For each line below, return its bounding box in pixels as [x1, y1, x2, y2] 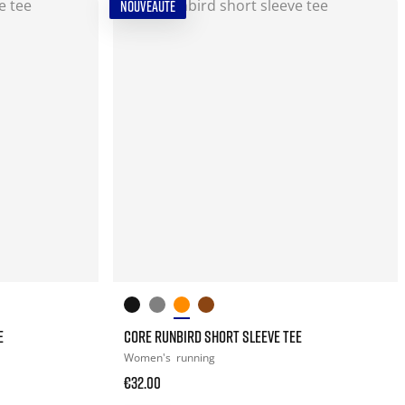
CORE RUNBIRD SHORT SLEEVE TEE [124, 325, 303, 346]
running [176, 349, 216, 365]
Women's [124, 349, 174, 365]
